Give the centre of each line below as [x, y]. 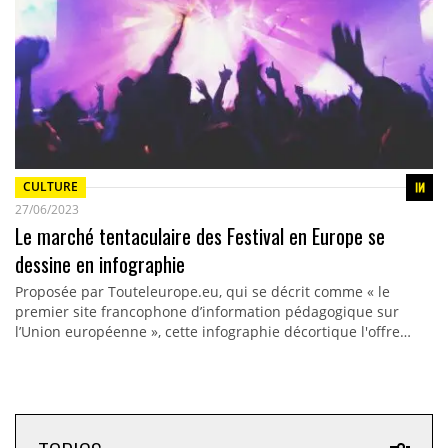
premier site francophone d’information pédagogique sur [206, 311]
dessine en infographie [99, 263]
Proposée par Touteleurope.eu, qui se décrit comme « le [202, 291]
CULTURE [50, 187]
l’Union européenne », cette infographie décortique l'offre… [212, 331]
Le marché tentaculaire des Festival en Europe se [199, 235]
